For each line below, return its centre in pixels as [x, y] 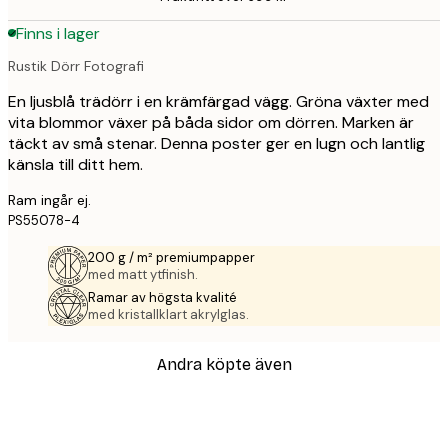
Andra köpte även [224, 365]
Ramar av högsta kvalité [162, 297]
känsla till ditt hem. [75, 164]
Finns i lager [58, 33]
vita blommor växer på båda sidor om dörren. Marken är [211, 122]
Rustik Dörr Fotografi [76, 65]
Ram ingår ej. [49, 199]
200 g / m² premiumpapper [171, 257]
